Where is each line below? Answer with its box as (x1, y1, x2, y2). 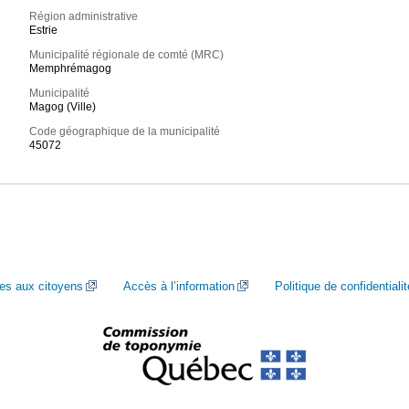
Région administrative (29, 10, 139, 24)
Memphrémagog (29, 62, 112, 76)
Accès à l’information (123, 279, 235, 293)
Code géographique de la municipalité (29, 125, 221, 139)
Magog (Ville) (29, 100, 97, 114)
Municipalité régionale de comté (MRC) (29, 48, 225, 62)
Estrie (29, 24, 58, 37)
